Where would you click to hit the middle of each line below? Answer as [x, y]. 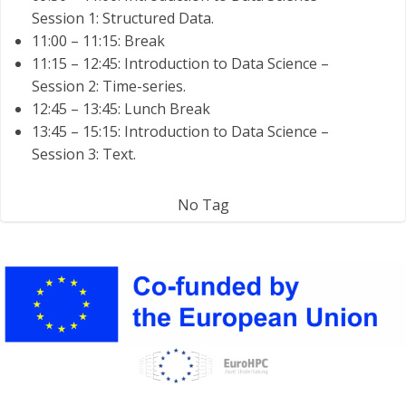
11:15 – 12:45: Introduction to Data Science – [180, 64]
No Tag [203, 205]
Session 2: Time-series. [109, 87]
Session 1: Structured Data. [123, 19]
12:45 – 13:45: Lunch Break [121, 109]
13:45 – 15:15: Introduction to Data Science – [180, 132]
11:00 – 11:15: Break [98, 41]
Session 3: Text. [84, 155]
